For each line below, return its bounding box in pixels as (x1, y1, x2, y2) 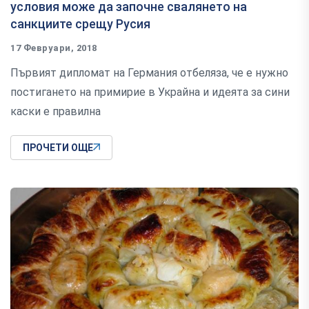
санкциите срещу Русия (10, 16, 150, 31)
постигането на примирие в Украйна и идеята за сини (10, 85, 290, 99)
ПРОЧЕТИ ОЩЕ (23, 141, 93, 153)
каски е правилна (10, 104, 101, 118)
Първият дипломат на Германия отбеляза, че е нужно (10, 66, 288, 79)
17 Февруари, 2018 (10, 42, 97, 53)
